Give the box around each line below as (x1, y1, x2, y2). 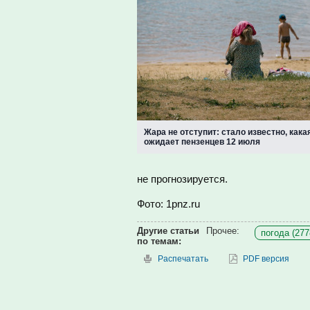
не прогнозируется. (137, 173, 228, 185)
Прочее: (206, 226, 239, 236)
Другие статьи (137, 226, 199, 236)
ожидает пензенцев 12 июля (144, 137, 260, 147)
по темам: (137, 236, 181, 246)
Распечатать (158, 254, 208, 264)
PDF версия (243, 254, 289, 264)
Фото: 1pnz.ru (137, 198, 200, 210)
